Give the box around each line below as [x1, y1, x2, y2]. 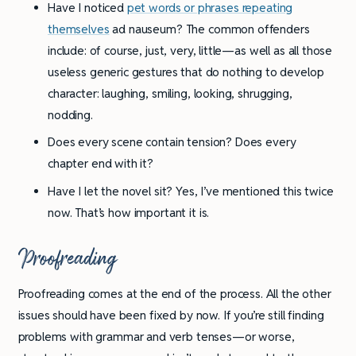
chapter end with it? [48, 156, 153, 172]
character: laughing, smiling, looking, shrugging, [48, 85, 292, 101]
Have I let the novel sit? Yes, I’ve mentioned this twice [48, 183, 334, 199]
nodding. [48, 106, 93, 122]
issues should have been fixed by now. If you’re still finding [17, 307, 324, 323]
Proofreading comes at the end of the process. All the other [17, 285, 331, 301]
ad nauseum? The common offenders [109, 21, 310, 37]
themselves [48, 21, 110, 37]
